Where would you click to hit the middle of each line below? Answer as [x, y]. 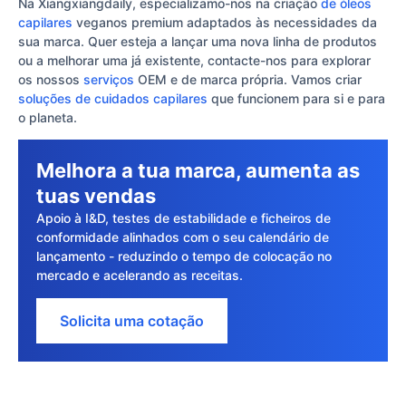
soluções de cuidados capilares [113, 98]
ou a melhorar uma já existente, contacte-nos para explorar [194, 60]
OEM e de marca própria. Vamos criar [248, 79]
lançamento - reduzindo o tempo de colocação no [184, 256]
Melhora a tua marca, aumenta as [198, 171]
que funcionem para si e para [296, 98]
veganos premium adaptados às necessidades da [225, 22]
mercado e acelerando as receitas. [140, 275]
